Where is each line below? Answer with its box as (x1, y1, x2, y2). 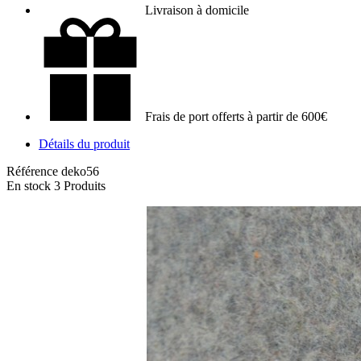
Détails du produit (39, 136, 130, 151)
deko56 (61, 164, 99, 178)
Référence (6, 164, 61, 178)
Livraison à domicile (145, 2, 249, 17)
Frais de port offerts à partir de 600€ (145, 109, 327, 123)
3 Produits (54, 178, 106, 193)
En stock (6, 178, 51, 193)
